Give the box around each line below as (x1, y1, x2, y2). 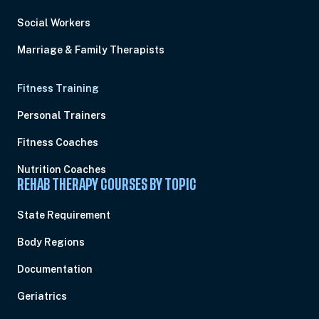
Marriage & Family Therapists (17, 44, 164, 56)
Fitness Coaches (17, 137, 98, 148)
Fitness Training (17, 83, 99, 94)
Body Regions (17, 236, 85, 248)
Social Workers (17, 17, 90, 28)
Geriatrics (17, 291, 67, 302)
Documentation (17, 263, 93, 275)
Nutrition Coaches (17, 164, 106, 175)
